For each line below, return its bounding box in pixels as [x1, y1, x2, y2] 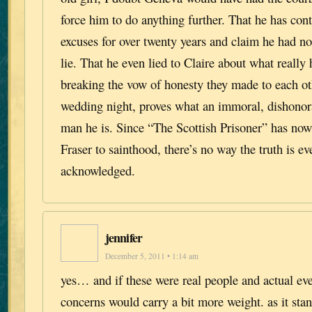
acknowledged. [61, 161, 135, 179]
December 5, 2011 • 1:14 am [105, 251, 198, 262]
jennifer [105, 228, 142, 247]
